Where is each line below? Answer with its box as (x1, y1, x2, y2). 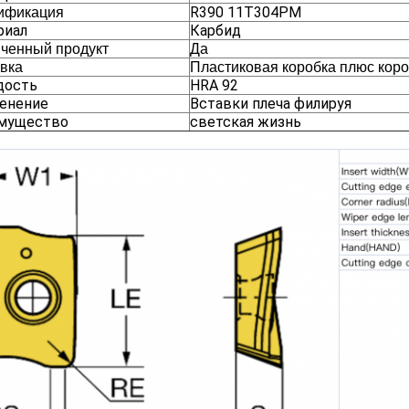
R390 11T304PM (190, 4, 301, 21)
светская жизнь (190, 113, 301, 131)
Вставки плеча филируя (190, 95, 351, 112)
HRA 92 (190, 77, 238, 94)
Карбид (190, 22, 241, 39)
